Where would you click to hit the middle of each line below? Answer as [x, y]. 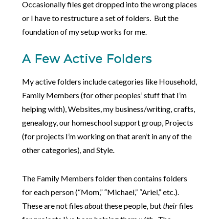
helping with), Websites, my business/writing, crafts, [108, 109]
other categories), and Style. [68, 150]
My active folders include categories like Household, [109, 82]
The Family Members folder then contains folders [104, 178]
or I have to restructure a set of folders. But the [100, 18]
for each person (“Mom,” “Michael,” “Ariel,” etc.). [101, 192]
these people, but [133, 206]
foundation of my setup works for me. [84, 32]
